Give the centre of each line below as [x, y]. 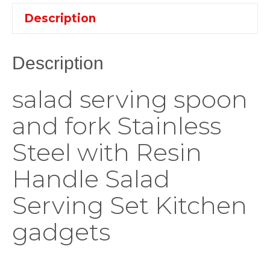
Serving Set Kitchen [130, 206]
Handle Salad [91, 179]
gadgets [61, 232]
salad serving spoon [130, 99]
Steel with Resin [107, 152]
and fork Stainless [117, 126]
